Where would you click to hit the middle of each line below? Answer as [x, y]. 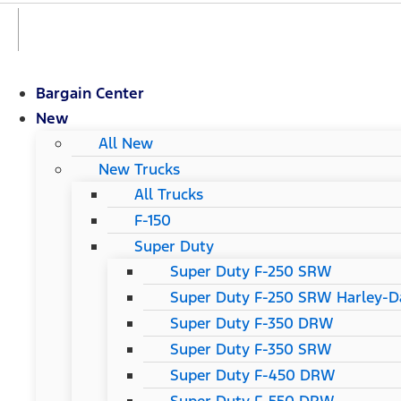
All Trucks [169, 195]
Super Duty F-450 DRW [253, 375]
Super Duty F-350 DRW [252, 324]
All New [126, 144]
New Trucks [139, 170]
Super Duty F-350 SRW [251, 350]
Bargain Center [90, 94]
